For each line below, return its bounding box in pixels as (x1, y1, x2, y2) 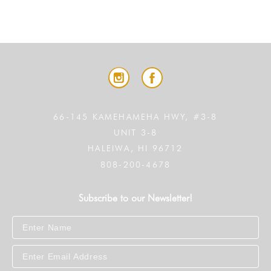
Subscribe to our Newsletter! (79, 192, 192, 204)
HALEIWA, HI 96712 (88, 143, 183, 154)
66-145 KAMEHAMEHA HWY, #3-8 (53, 112, 218, 122)
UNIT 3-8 (113, 128, 158, 138)
